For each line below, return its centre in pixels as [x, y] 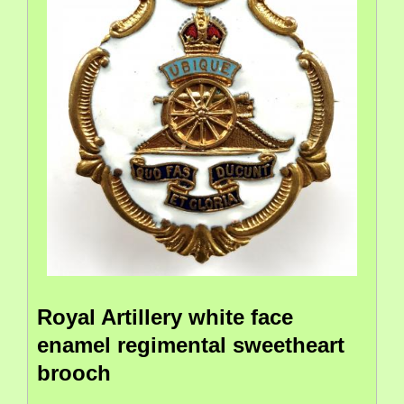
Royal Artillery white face [165, 317]
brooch [74, 373]
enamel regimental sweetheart [191, 345]
